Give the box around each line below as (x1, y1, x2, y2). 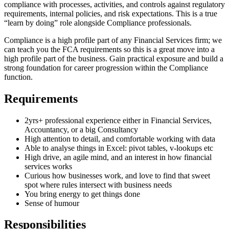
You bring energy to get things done (25, 189, 140, 198)
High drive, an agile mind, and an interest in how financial (25, 152, 212, 162)
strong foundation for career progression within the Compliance (4, 63, 208, 72)
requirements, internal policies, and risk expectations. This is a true (4, 9, 217, 18)
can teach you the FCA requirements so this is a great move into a (4, 44, 215, 54)
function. (4, 72, 33, 81)
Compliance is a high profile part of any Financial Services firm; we (4, 35, 222, 44)
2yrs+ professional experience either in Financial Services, (25, 116, 212, 125)
